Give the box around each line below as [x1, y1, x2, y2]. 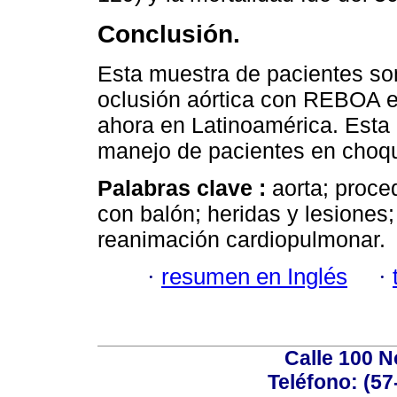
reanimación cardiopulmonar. [97, 226, 385, 252]
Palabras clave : [97, 175, 272, 200]
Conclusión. [97, 19, 240, 49]
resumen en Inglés [161, 264, 347, 290]
